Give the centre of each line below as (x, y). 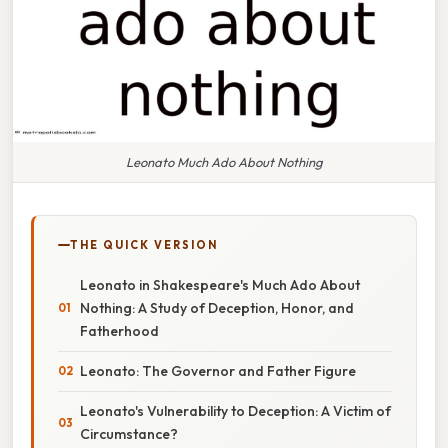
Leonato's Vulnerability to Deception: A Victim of (235, 410)
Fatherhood (119, 330)
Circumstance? (129, 433)
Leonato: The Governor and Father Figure (218, 370)
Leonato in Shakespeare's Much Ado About (220, 284)
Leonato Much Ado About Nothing (224, 161)
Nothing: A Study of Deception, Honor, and (217, 307)
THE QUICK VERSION (144, 244)
